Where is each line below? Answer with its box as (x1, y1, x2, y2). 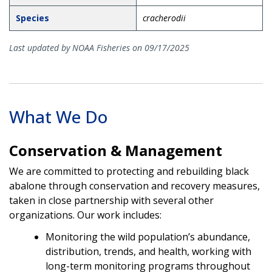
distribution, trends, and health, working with (46, 244, 251, 258)
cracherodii (143, 12, 186, 24)
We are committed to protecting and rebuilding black (9, 164, 249, 178)
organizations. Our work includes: (9, 208, 161, 222)
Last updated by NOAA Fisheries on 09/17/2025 (9, 41, 189, 53)
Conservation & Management (9, 140, 222, 160)
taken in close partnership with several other (9, 193, 214, 207)
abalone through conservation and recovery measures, (9, 178, 260, 192)
